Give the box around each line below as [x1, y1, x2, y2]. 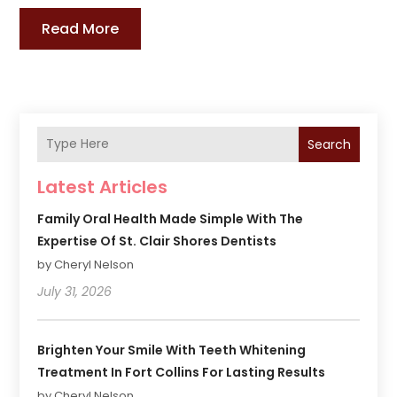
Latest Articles [37, 174, 168, 199]
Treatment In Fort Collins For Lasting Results [37, 362, 326, 381]
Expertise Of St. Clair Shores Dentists [37, 231, 277, 250]
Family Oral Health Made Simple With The [37, 209, 304, 228]
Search [307, 135, 351, 153]
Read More [42, 18, 120, 39]
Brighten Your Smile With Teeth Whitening [37, 340, 307, 359]
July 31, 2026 [37, 282, 113, 300]
